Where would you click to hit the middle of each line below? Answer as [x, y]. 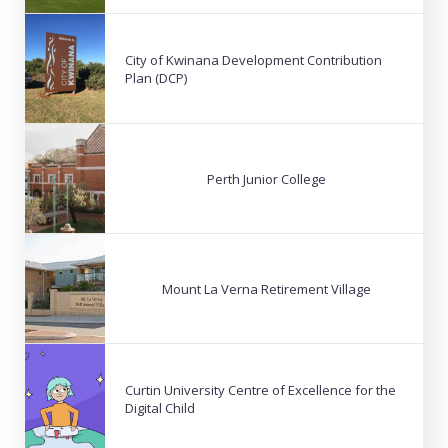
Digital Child [160, 407]
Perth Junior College [266, 178]
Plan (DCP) [156, 77]
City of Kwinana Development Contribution [253, 59]
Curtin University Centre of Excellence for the [260, 389]
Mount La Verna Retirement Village [266, 288]
